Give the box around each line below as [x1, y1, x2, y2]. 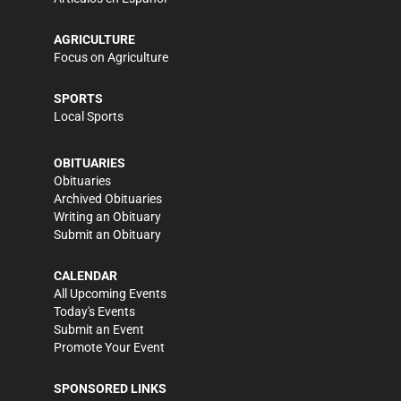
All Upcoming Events [54, 286, 166, 301]
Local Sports [54, 108, 124, 124]
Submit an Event [54, 321, 144, 337]
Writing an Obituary [54, 209, 161, 224]
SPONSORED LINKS [54, 380, 166, 396]
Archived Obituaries [54, 191, 162, 206]
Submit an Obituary [54, 226, 161, 242]
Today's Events [54, 303, 135, 319]
